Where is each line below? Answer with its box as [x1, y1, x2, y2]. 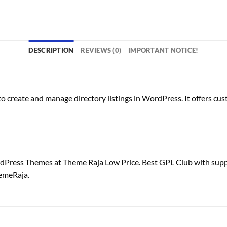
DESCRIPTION [28, 46, 74, 54]
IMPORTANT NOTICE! [128, 46, 199, 54]
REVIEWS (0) [81, 46, 122, 54]
